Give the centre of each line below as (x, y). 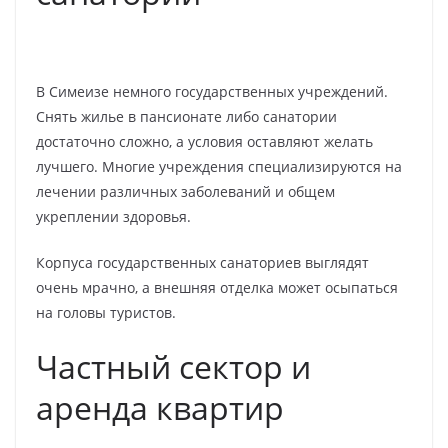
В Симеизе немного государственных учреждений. (212, 91)
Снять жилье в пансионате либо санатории (186, 116)
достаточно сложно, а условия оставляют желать (204, 141)
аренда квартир (160, 407)
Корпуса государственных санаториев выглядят (202, 262)
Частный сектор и (173, 366)
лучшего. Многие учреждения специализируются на (219, 166)
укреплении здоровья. (113, 216)
